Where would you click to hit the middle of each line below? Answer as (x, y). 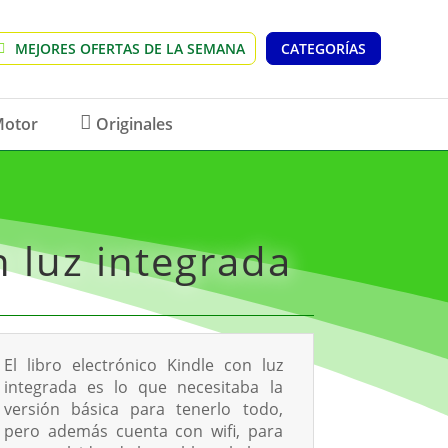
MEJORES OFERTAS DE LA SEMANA (129, 49)
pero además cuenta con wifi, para (143, 430)
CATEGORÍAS (323, 49)
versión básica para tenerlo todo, (143, 408)
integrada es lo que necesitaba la (143, 386)
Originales (135, 123)
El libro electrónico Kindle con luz (143, 364)
